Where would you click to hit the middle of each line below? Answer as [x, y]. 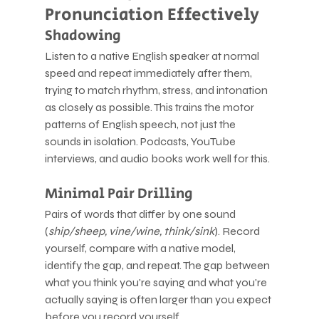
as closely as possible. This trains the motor [150, 107]
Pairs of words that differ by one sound [141, 214]
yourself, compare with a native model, [141, 248]
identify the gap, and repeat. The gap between [158, 265]
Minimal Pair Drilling [119, 194]
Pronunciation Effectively [152, 14]
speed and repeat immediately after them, [149, 73]
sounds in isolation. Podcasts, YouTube [141, 141]
